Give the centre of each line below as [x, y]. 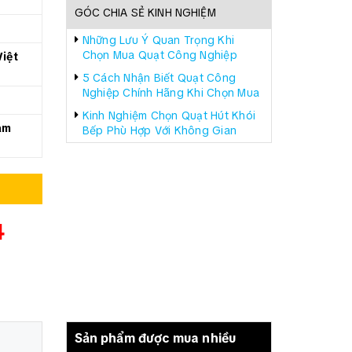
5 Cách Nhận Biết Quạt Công [159, 78]
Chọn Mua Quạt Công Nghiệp [159, 55]
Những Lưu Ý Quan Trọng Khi [158, 40]
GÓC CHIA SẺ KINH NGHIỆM [145, 13]
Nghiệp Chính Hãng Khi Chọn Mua [170, 93]
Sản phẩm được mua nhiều [155, 338]
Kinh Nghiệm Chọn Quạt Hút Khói [169, 115]
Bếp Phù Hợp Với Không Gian [159, 130]
